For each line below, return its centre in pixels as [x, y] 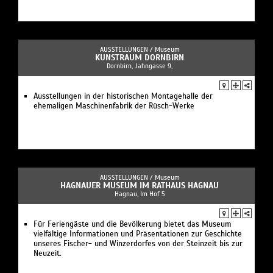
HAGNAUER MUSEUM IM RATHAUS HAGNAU [140, 185]
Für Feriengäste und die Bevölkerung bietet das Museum [132, 224]
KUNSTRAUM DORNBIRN [140, 57]
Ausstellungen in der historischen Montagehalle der [123, 96]
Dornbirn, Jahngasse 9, [140, 66]
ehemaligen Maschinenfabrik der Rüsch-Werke [114, 106]
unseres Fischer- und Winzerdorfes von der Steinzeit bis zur [138, 243]
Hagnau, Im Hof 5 [140, 193]
